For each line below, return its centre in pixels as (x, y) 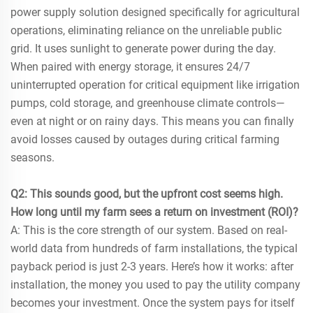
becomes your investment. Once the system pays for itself (153, 303)
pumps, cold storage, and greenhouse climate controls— (147, 103)
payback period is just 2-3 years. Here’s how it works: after (152, 267)
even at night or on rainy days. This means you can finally (152, 122)
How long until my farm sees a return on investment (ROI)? (154, 212)
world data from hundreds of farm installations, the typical (154, 249)
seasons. (32, 158)
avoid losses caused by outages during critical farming (145, 140)
